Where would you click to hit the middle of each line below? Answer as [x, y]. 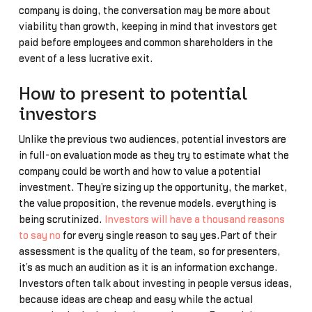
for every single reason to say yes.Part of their [168, 235]
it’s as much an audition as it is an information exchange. [148, 267]
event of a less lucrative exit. [86, 58]
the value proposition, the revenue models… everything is [147, 203]
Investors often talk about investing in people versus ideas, [155, 283]
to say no [39, 235]
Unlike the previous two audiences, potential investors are [152, 139]
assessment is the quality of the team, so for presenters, [149, 251]
